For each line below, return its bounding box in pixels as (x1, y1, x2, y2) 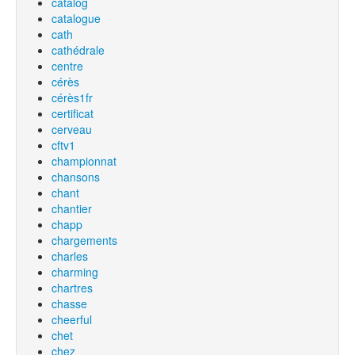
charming (52, 264, 98, 280)
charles (52, 248, 88, 264)
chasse (52, 296, 87, 311)
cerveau (52, 121, 92, 137)
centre (52, 58, 83, 74)
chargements (52, 232, 117, 248)
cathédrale (52, 42, 105, 58)
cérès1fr (52, 90, 93, 105)
